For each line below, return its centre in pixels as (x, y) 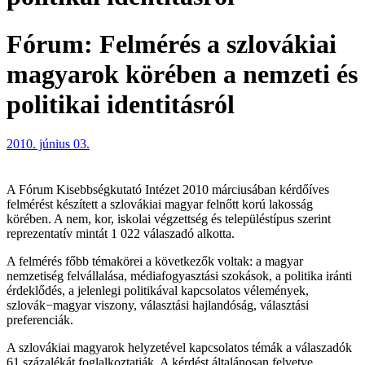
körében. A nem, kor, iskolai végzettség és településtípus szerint (169, 219)
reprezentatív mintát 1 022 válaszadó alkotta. (121, 234)
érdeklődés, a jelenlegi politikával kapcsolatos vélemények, (158, 291)
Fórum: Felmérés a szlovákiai (172, 44)
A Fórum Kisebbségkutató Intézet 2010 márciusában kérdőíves (168, 190)
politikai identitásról (121, 104)
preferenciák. (40, 320)
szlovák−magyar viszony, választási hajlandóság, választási (158, 306)
